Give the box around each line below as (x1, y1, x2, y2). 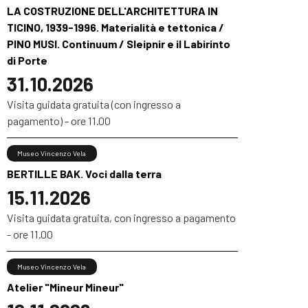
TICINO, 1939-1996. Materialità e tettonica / (7, 21, 224, 34)
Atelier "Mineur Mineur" (7, 280, 124, 294)
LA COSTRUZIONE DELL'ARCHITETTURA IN (7, 4, 218, 18)
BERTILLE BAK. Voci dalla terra (7, 167, 162, 181)
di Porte (7, 54, 47, 67)
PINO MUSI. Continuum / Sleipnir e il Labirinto (7, 37, 230, 51)
